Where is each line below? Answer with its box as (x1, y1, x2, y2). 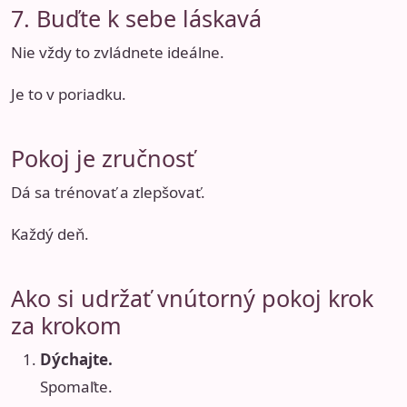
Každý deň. (11, 223, 89, 245)
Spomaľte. (40, 376, 113, 398)
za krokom (11, 310, 122, 342)
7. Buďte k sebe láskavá (11, 2, 262, 34)
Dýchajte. (40, 349, 113, 371)
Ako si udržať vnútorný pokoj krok (11, 283, 373, 314)
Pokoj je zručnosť (11, 143, 194, 174)
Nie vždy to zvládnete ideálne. (11, 41, 224, 63)
